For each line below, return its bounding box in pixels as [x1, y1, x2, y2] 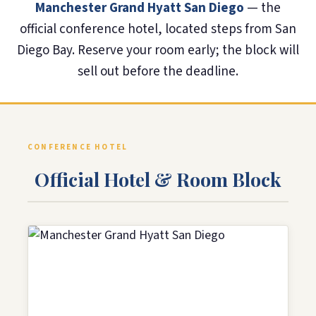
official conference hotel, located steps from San [20, 20, 296, 39]
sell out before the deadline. [78, 62, 238, 81]
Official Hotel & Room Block [35, 166, 281, 192]
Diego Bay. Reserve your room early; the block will [17, 41, 299, 60]
